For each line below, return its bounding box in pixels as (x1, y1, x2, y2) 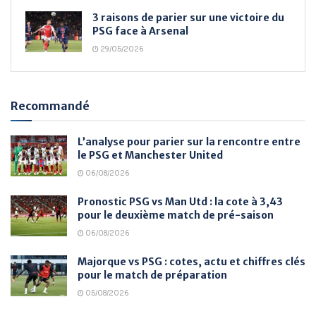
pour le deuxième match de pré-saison (78, 209, 274, 222)
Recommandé (11, 99, 90, 114)
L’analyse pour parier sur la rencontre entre (78, 135, 300, 149)
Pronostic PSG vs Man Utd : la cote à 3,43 (78, 195, 283, 209)
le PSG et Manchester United (78, 149, 223, 162)
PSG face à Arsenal (92, 25, 188, 38)
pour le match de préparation (78, 269, 227, 282)
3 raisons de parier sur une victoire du (92, 11, 284, 25)
